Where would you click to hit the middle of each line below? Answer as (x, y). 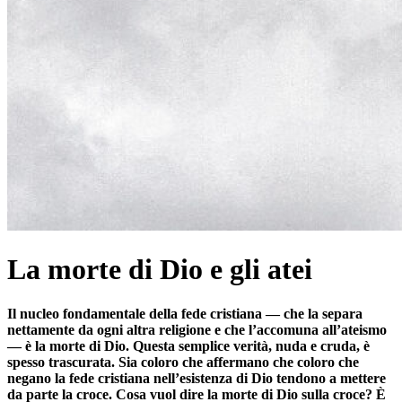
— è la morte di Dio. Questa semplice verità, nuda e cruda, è (188, 345)
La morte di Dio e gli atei (160, 270)
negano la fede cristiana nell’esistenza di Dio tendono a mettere (197, 378)
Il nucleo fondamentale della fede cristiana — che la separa (185, 313)
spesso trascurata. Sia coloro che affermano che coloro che (183, 362)
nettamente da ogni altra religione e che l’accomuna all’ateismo (197, 329)
